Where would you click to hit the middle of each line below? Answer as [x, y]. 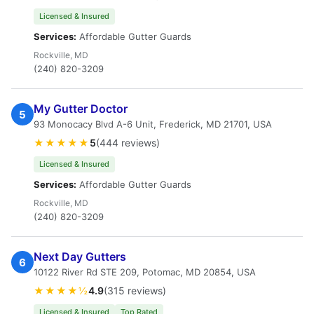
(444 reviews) [128, 143]
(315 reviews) [135, 291]
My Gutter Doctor [81, 109]
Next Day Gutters [80, 257]
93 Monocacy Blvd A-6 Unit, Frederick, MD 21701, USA [153, 124]
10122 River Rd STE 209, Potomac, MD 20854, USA [145, 272]
